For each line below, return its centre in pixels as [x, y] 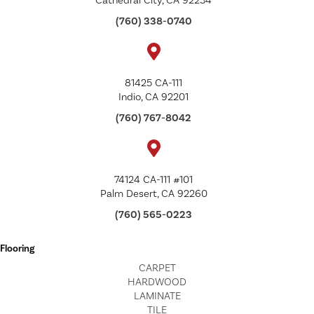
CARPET [157, 268]
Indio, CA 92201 [153, 97]
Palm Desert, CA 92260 [153, 193]
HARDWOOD [157, 282]
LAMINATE [157, 296]
